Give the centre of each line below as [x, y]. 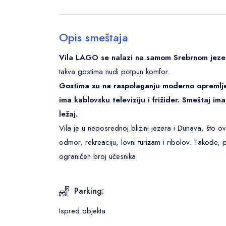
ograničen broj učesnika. [98, 156]
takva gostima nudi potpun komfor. [114, 72]
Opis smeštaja [94, 37]
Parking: [89, 191]
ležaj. [68, 114]
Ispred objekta [82, 211]
